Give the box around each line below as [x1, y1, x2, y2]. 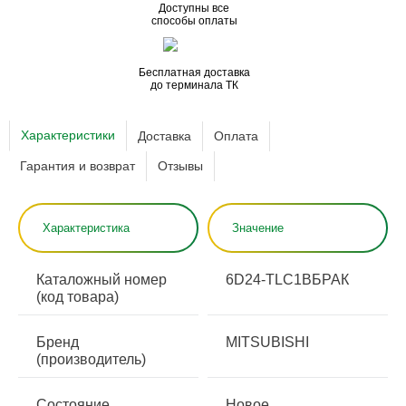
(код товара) [36, 289, 119, 304]
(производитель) [36, 352, 146, 367]
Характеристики [21, 128, 115, 142]
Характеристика [43, 221, 130, 235]
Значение [232, 221, 284, 235]
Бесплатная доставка [138, 66, 250, 79]
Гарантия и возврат [20, 159, 135, 173]
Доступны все [159, 2, 229, 14]
